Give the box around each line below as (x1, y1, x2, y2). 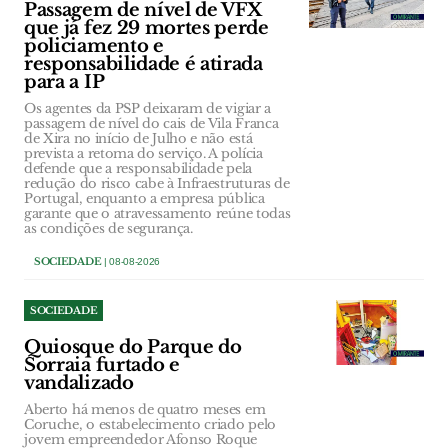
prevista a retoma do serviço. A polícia (24, 145, 263, 163)
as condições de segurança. (24, 220, 193, 238)
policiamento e (24, 35, 164, 58)
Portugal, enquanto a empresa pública (24, 190, 265, 208)
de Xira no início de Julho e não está (24, 130, 253, 148)
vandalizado (24, 372, 134, 395)
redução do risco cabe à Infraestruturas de (24, 175, 290, 193)
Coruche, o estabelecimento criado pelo (24, 416, 276, 434)
